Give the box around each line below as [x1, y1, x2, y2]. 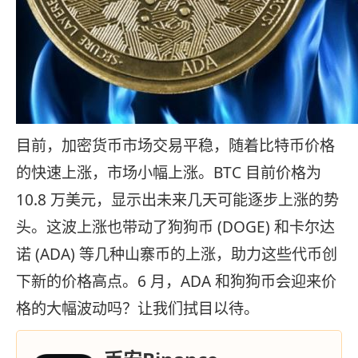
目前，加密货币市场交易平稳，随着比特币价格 [16, 135, 335, 157]
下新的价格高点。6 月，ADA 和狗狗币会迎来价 [16, 271, 336, 292]
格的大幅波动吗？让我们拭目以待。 [16, 298, 259, 320]
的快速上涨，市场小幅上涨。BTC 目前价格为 [16, 162, 321, 184]
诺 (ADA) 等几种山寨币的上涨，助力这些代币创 [16, 244, 337, 265]
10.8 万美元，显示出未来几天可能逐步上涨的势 [16, 189, 339, 211]
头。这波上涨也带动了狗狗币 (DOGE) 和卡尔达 [16, 217, 335, 238]
